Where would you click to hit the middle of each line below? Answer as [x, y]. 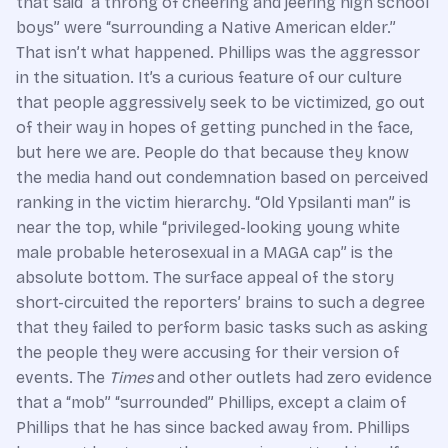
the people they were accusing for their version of [207, 352]
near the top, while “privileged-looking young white [208, 227]
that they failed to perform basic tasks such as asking [222, 327]
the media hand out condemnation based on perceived [222, 177]
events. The [62, 377]
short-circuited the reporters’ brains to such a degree [220, 302]
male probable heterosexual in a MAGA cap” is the [204, 252]
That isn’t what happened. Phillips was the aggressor [218, 52]
